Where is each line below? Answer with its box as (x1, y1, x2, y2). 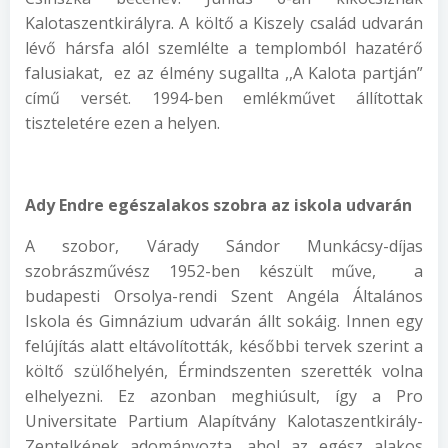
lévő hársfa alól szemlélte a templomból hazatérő (25, 37, 423, 59)
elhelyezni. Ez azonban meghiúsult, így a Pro (25, 385, 423, 407)
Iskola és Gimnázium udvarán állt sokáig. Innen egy (25, 310, 423, 332)
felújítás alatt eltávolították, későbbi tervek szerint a (25, 335, 423, 357)
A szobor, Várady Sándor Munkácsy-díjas (25, 235, 423, 257)
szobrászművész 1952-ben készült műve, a (25, 260, 423, 282)
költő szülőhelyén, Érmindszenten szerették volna (25, 360, 423, 382)
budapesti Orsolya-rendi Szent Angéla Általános (25, 285, 423, 307)
